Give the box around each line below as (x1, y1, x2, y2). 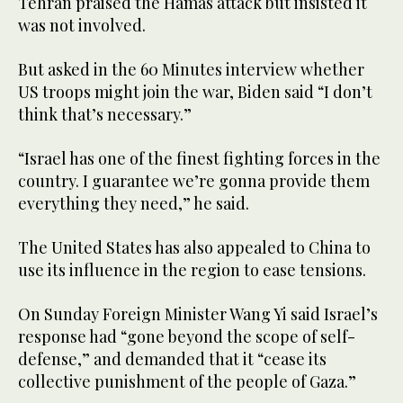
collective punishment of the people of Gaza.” (18, 371, 356, 393)
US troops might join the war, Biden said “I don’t (18, 81, 372, 103)
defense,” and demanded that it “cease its (18, 348, 327, 371)
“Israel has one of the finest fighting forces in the (18, 148, 381, 170)
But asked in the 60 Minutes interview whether (18, 58, 364, 81)
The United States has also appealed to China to (18, 237, 371, 259)
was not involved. (18, 14, 146, 37)
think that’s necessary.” (18, 103, 192, 126)
